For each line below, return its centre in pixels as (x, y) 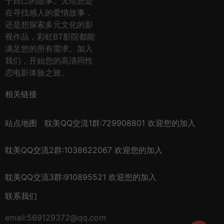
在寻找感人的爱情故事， (49, 13)
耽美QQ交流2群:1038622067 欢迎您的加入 (84, 150)
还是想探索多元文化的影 (49, 25)
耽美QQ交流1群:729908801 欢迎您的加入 (120, 123)
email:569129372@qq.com (55, 218)
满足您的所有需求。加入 (49, 49)
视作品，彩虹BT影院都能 (50, 37)
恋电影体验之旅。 (37, 73)
